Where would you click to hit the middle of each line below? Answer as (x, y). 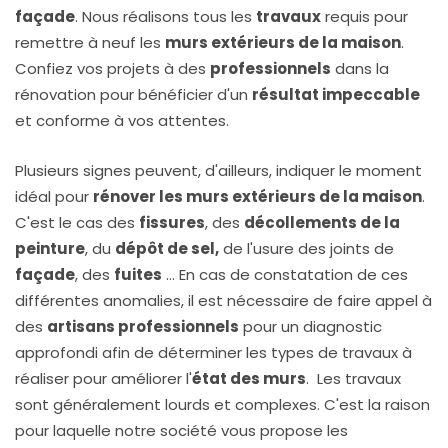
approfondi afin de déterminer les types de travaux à (213, 352)
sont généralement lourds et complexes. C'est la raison (222, 404)
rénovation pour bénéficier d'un (133, 94)
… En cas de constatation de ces (285, 274)
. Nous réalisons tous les (165, 16)
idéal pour (54, 196)
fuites (138, 274)
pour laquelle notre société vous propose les (181, 430)
